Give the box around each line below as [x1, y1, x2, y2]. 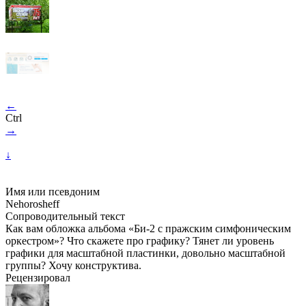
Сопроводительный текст [5, 210, 125, 222]
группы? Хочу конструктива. [5, 260, 141, 271]
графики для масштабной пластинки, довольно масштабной [5, 247, 286, 259]
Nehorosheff [5, 198, 59, 210]
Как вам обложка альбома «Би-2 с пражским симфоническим [5, 223, 291, 234]
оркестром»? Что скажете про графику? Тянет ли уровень [5, 235, 274, 247]
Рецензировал [5, 272, 70, 283]
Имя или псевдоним [5, 186, 100, 197]
